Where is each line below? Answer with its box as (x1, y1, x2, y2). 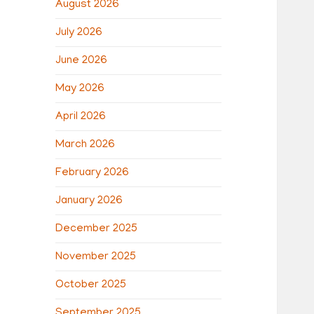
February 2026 (55, 166, 130, 179)
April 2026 (55, 110, 107, 123)
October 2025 (55, 278, 127, 292)
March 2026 (55, 138, 116, 151)
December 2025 (55, 222, 138, 235)
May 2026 (55, 82, 105, 95)
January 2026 (55, 194, 123, 207)
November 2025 (55, 250, 137, 264)
